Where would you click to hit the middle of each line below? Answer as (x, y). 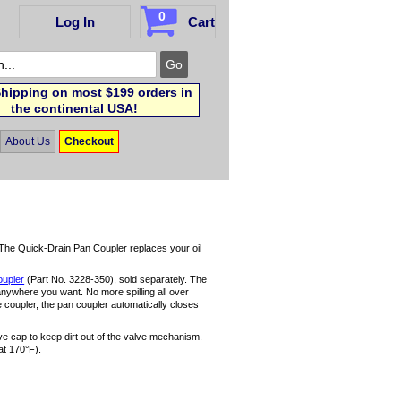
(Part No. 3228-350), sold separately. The (116, 280)
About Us (28, 141)
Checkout (89, 141)
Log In (75, 22)
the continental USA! (75, 109)
